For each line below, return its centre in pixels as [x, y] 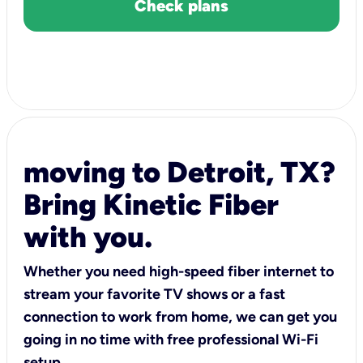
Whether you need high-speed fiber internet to [179, 271]
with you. [88, 237]
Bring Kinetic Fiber [151, 204]
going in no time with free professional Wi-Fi [171, 339]
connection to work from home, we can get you [180, 316]
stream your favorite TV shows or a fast [154, 294]
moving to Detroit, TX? [179, 172]
